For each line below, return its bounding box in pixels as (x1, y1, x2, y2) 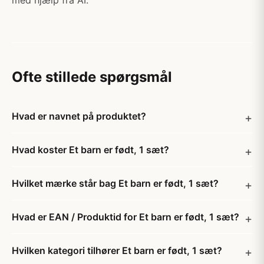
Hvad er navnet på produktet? (12, 110, 146, 122)
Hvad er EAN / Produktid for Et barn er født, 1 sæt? (12, 211, 239, 223)
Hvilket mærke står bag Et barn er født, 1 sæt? (12, 177, 219, 189)
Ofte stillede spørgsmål (12, 68, 172, 85)
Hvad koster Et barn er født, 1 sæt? (12, 144, 169, 156)
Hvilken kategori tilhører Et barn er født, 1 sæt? (12, 245, 222, 256)
